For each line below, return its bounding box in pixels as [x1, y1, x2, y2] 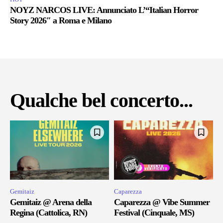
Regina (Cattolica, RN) [10, 207, 87, 218]
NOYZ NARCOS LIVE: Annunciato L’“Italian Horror [10, 4, 198, 15]
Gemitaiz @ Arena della [10, 197, 92, 207]
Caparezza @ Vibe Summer [114, 197, 210, 207]
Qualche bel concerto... [10, 89, 193, 111]
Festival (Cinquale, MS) [114, 207, 194, 218]
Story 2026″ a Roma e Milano [10, 15, 111, 25]
